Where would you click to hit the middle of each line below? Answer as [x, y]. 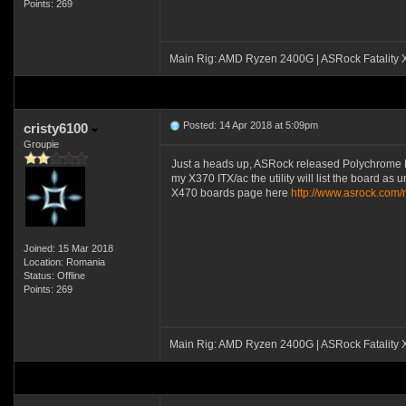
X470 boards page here [231, 193]
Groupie [41, 144]
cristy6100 [57, 128]
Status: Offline [54, 275]
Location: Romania [64, 262]
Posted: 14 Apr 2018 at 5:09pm [249, 125]
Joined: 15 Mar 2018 [68, 248]
